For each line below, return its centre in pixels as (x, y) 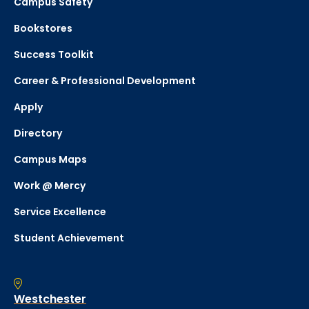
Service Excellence (60, 212)
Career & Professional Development (105, 81)
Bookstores (43, 29)
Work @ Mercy (50, 186)
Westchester (50, 299)
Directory (38, 133)
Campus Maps (50, 160)
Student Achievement (69, 238)
